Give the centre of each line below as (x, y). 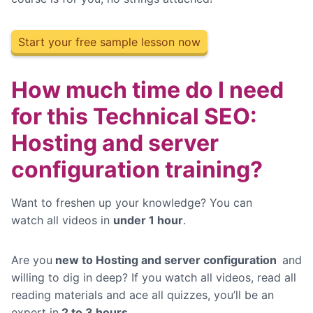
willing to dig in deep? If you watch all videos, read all (154, 278)
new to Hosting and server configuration (167, 260)
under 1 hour (148, 220)
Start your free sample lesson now (109, 42)
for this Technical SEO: (134, 117)
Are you (32, 260)
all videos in (80, 220)
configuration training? (137, 170)
